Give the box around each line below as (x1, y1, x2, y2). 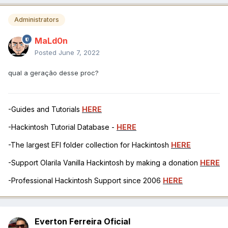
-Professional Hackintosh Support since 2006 (8, 176, 163, 185)
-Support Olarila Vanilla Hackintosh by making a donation (8, 158, 200, 167)
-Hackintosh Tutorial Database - (8, 123, 117, 132)
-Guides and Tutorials (8, 105, 82, 114)
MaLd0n (35, 36, 68, 46)
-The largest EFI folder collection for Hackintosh (8, 140, 171, 150)
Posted (35, 48, 59, 57)
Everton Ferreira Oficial (35, 216, 130, 227)
